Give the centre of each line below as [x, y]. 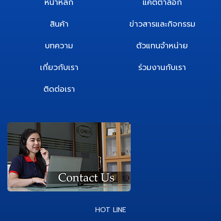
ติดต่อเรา [59, 90]
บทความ [59, 46]
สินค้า [59, 24]
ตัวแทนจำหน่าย [162, 46]
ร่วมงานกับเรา [162, 68]
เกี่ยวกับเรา [59, 68]
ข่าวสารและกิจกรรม [162, 24]
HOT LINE [110, 210]
